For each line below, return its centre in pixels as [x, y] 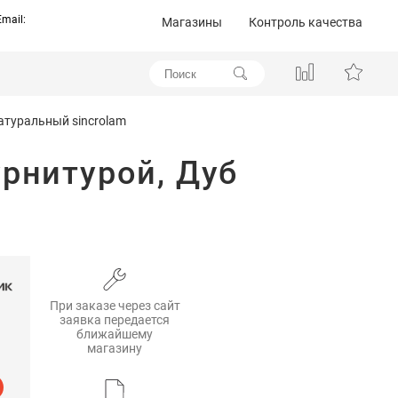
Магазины [192, 22]
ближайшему [115, 334]
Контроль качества [306, 22]
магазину [115, 348]
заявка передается [115, 319]
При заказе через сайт [115, 305]
